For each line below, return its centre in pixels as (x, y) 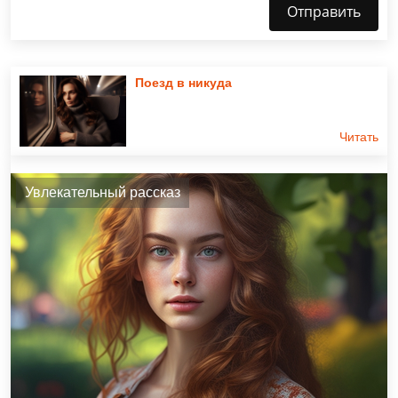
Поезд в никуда (183, 82)
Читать (359, 136)
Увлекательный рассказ (103, 192)
